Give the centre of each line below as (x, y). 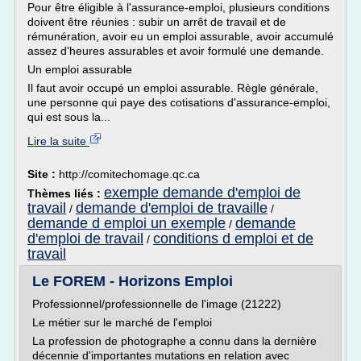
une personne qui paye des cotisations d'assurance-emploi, (179, 102)
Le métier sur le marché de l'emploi (122, 322)
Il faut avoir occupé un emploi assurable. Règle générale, (173, 88)
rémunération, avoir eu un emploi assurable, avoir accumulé (180, 36)
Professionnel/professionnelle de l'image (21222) (157, 304)
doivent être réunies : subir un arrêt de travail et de (157, 22)
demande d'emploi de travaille (172, 208)
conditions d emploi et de (233, 239)
